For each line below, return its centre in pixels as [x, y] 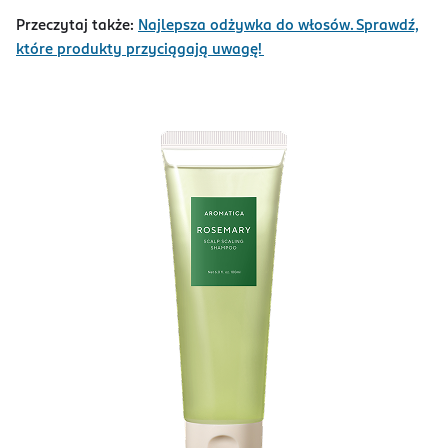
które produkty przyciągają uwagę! [140, 49]
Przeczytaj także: [75, 25]
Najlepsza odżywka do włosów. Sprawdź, [278, 25]
